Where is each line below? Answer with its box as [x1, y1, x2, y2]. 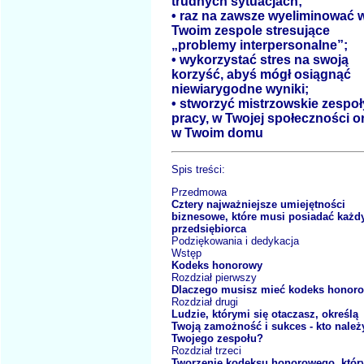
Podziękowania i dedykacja [171, 235, 299, 248]
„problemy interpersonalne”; [171, 38, 348, 53]
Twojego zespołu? [171, 332, 263, 345]
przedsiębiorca [171, 223, 246, 236]
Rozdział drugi [171, 296, 238, 309]
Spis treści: [171, 163, 225, 176]
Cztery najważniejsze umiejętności [171, 198, 345, 211]
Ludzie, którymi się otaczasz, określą [171, 308, 358, 321]
